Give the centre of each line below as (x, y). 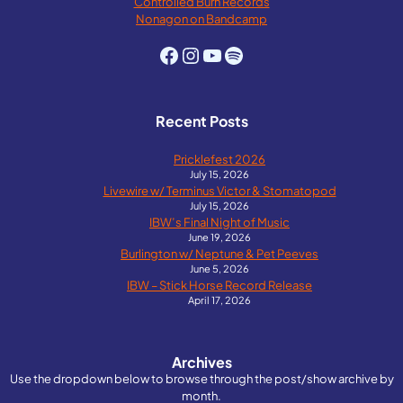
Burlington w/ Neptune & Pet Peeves (219, 254)
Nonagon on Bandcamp (201, 19)
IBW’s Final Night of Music (219, 222)
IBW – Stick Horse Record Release (219, 285)
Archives (201, 363)
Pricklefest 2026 (219, 159)
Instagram (231, 54)
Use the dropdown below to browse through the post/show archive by (201, 379)
